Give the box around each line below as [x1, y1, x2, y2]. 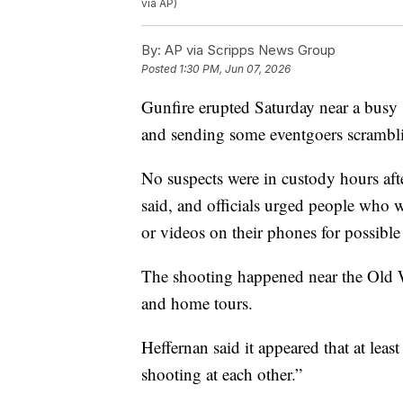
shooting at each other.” [141, 363, 302, 386]
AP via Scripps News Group [161, 41, 336, 59]
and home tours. [141, 291, 253, 315]
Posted [141, 62, 179, 76]
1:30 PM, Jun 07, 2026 [179, 62, 291, 76]
